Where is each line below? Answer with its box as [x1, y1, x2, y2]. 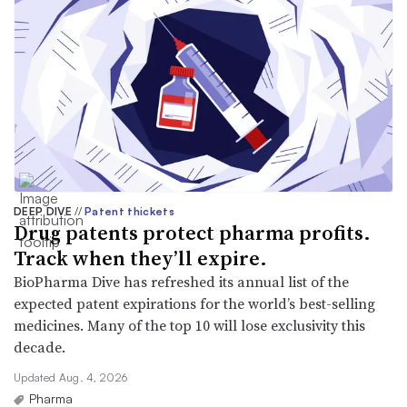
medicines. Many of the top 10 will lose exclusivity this [14, 314, 365, 335]
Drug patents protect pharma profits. [14, 218, 371, 246]
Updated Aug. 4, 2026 [14, 370, 128, 384]
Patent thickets [84, 203, 174, 218]
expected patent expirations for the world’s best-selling [14, 293, 375, 313]
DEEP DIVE [14, 203, 75, 218]
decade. [14, 336, 65, 357]
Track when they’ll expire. [14, 243, 267, 272]
